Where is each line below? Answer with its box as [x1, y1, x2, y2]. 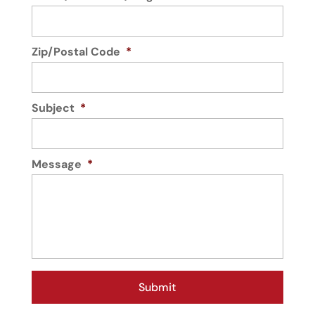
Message [31, 157, 82, 172]
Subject [31, 101, 75, 116]
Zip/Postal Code [31, 44, 120, 60]
